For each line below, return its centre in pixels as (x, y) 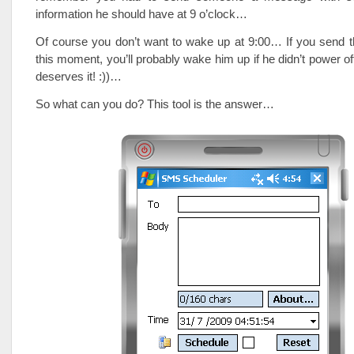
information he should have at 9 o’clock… (141, 14)
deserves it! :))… (79, 76)
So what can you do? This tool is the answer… (155, 104)
